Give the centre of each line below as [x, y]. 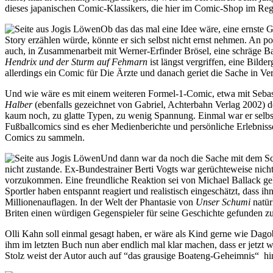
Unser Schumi [223, 202]
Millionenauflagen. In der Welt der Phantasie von [100, 202]
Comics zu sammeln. [45, 137]
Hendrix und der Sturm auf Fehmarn [76, 62]
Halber [19, 104]
